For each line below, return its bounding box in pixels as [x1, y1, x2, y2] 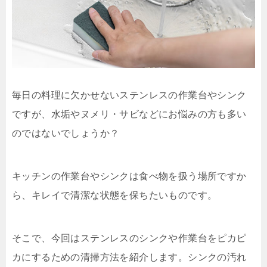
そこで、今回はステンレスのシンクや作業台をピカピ [12, 232, 247, 243]
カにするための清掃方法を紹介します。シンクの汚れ [12, 252, 247, 262]
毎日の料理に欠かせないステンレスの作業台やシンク [12, 89, 247, 100]
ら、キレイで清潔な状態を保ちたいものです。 [12, 190, 218, 200]
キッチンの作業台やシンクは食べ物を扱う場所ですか [12, 170, 247, 181]
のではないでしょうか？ [12, 128, 120, 138]
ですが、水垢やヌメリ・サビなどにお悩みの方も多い [12, 108, 247, 119]
